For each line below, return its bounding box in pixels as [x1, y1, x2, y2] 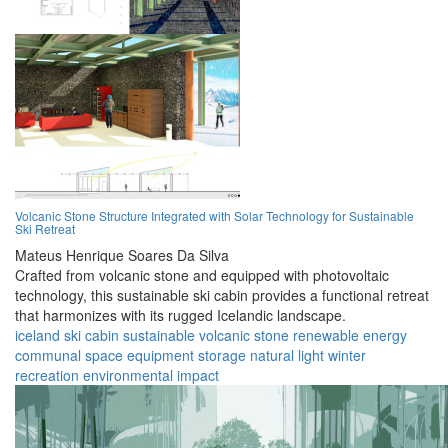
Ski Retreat [15, 220, 75, 238]
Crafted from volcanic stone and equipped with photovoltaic [15, 265, 389, 286]
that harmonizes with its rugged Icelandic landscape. [15, 305, 346, 326]
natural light [250, 345, 324, 366]
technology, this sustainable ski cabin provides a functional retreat [15, 285, 429, 306]
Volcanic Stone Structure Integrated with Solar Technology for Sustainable [15, 207, 414, 225]
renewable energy [293, 325, 407, 346]
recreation [15, 365, 79, 386]
